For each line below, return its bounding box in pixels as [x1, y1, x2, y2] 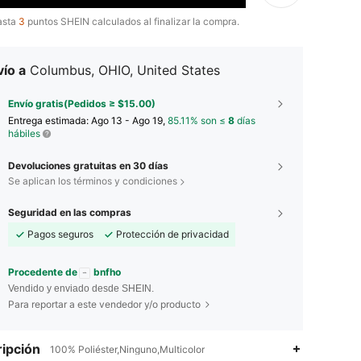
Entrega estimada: [8, 114, 91, 127]
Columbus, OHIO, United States [30, 62, 220, 78]
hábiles [8, 127, 40, 139]
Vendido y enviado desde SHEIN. [8, 282, 154, 294]
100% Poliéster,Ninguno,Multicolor [50, 342, 205, 355]
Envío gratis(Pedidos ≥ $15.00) [8, 98, 156, 110]
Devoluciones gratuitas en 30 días [8, 160, 168, 172]
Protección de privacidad [116, 228, 229, 240]
